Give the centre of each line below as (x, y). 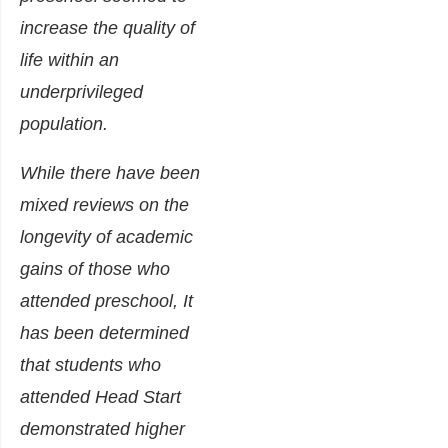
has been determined (104, 333)
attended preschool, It (106, 301)
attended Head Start (100, 397)
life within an (69, 60)
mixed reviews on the (104, 205)
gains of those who (95, 269)
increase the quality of (107, 28)
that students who (90, 365)
